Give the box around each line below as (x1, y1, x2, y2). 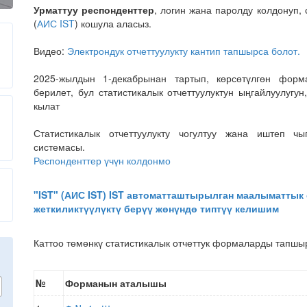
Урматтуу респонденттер (34, 3, 155, 16)
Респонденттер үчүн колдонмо (34, 153, 171, 167)
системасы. (34, 140, 85, 153)
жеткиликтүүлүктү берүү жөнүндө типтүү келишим (34, 201, 279, 215)
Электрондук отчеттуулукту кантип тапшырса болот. (67, 44, 300, 58)
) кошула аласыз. (75, 16, 151, 30)
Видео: (34, 44, 67, 58)
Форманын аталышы (65, 276, 167, 290)
